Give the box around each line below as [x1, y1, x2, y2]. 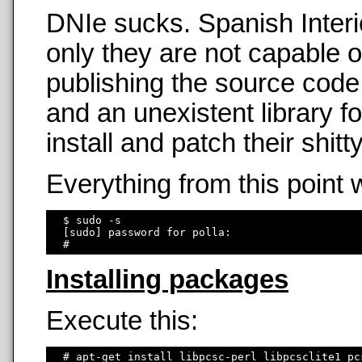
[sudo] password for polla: [50, 225, 238, 238]
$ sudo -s [50, 213, 121, 226]
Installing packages [46, 265, 288, 295]
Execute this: [46, 305, 198, 335]
